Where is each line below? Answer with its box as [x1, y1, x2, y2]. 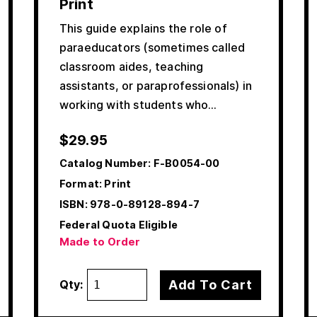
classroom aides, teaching [59, 59, 204, 74]
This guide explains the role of [59, 21, 227, 36]
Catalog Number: [59, 157, 151, 170]
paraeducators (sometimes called [59, 40, 246, 55]
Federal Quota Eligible [59, 219, 178, 231]
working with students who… [59, 98, 217, 113]
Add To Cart [168, 277, 253, 292]
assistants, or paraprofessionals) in [59, 79, 253, 93]
